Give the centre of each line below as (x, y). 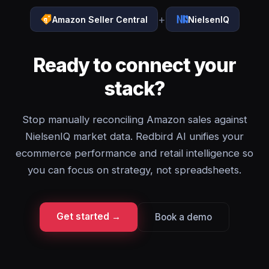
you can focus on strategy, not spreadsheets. (134, 170)
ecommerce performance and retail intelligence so (134, 153)
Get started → (89, 216)
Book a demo (183, 217)
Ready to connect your (134, 65)
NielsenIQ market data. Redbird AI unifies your (134, 136)
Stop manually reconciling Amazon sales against (134, 119)
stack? (134, 89)
